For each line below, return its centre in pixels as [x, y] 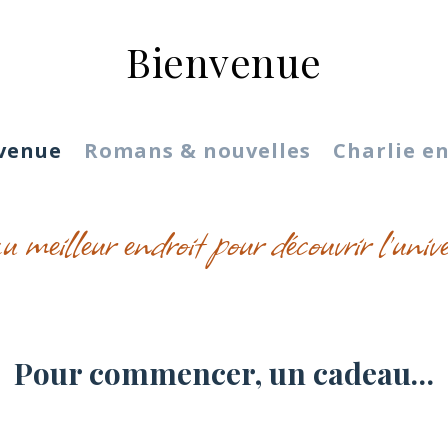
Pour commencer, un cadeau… [224, 372]
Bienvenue [224, 61]
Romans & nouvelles [197, 150]
